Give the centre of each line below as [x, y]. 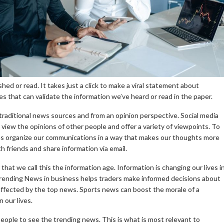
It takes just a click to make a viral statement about [120, 85]
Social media [199, 115]
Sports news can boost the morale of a [139, 189]
